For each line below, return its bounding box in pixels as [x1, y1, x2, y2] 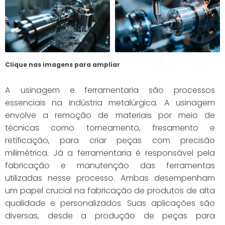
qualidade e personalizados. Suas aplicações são [5, 197, 215, 209]
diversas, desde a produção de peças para [5, 209, 215, 221]
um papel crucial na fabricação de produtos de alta [5, 184, 215, 196]
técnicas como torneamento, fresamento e [5, 122, 215, 134]
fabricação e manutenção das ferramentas [5, 159, 215, 171]
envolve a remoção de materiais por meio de [5, 109, 215, 121]
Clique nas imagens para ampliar [5, 60, 120, 69]
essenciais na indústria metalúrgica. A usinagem [5, 96, 215, 108]
